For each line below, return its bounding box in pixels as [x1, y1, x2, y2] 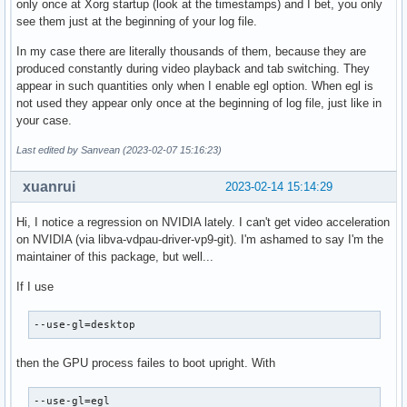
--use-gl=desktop [34, 319, 136, 331]
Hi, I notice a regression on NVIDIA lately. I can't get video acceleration [16, 215, 390, 230]
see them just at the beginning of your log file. [16, 15, 257, 29]
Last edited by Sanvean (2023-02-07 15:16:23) [16, 144, 222, 156]
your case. [16, 114, 72, 128]
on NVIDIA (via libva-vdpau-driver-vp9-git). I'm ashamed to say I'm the [16, 233, 383, 247]
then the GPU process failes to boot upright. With [16, 356, 275, 371]
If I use [16, 280, 54, 294]
